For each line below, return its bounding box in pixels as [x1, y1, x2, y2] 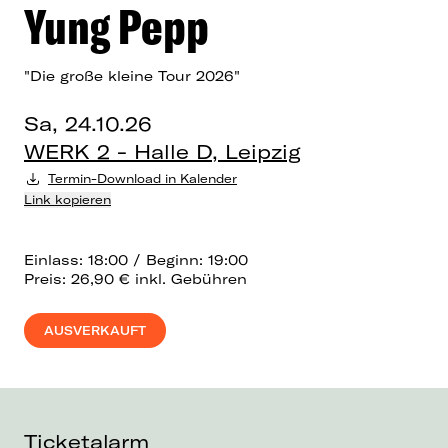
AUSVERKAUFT [44, 322, 146, 338]
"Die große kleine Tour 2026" [24, 66, 240, 85]
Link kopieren [24, 191, 111, 207]
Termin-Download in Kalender [48, 170, 237, 186]
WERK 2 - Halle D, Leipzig [24, 138, 301, 164]
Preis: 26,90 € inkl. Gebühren [24, 269, 247, 288]
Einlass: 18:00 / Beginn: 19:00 [24, 250, 248, 269]
